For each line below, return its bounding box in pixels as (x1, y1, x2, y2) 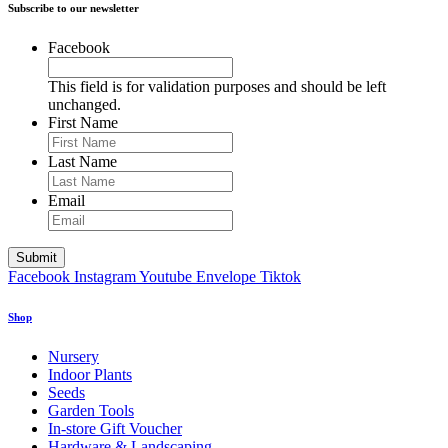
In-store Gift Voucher (48, 420, 182, 438)
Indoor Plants (48, 366, 132, 384)
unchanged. (48, 96, 121, 114)
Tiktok (260, 268, 301, 286)
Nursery (48, 348, 99, 366)
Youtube (139, 268, 192, 286)
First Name (48, 114, 118, 132)
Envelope (196, 268, 256, 286)
